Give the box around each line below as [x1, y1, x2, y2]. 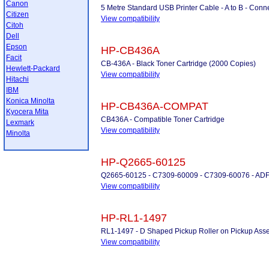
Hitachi [6, 75, 29, 83]
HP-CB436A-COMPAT [101, 100, 208, 112]
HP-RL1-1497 [101, 212, 167, 224]
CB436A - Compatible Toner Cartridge [101, 115, 225, 124]
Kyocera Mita [6, 107, 49, 116]
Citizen [6, 10, 29, 19]
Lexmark [6, 118, 34, 127]
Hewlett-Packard [6, 64, 60, 73]
